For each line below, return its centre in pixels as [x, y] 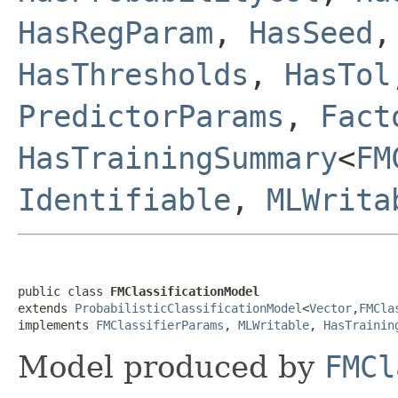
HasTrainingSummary [178, 158]
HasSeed [311, 32]
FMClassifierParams [160, 325]
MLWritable [274, 325]
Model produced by [171, 366]
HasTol [338, 74]
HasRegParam [115, 32]
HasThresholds [133, 74]
